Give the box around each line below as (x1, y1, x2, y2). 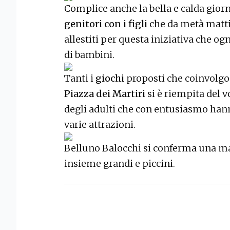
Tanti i (64, 72, 95, 85)
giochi (95, 72, 124, 85)
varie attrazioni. (64, 119, 136, 131)
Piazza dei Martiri (64, 88, 145, 100)
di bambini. (64, 49, 114, 61)
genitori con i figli (64, 18, 147, 30)
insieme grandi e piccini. (64, 158, 177, 170)
